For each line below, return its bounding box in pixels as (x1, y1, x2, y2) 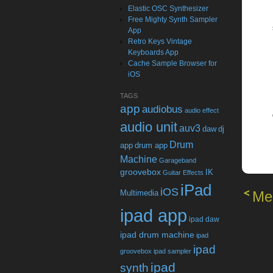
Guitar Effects (163, 169, 204, 176)
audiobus (142, 104, 183, 115)
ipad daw (189, 215, 219, 223)
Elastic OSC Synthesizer (128, 4, 209, 13)
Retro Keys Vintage (128, 37, 193, 46)
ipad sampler (154, 247, 191, 255)
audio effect (185, 107, 219, 114)
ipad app (120, 205, 187, 225)
